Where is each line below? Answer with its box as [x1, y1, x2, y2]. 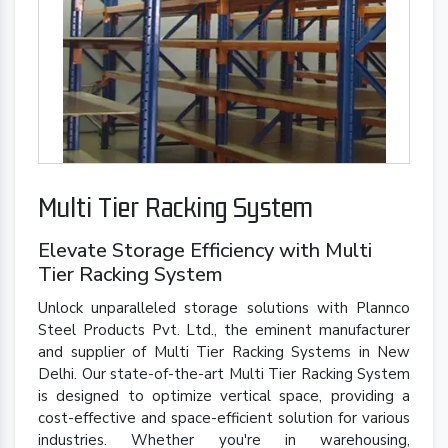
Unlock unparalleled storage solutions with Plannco [38, 298, 410, 319]
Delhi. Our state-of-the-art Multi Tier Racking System [38, 364, 410, 385]
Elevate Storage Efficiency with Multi [38, 237, 372, 265]
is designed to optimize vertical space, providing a [38, 386, 410, 407]
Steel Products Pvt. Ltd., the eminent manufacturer [38, 320, 410, 341]
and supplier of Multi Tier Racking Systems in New [38, 342, 410, 363]
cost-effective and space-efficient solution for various [38, 408, 410, 429]
